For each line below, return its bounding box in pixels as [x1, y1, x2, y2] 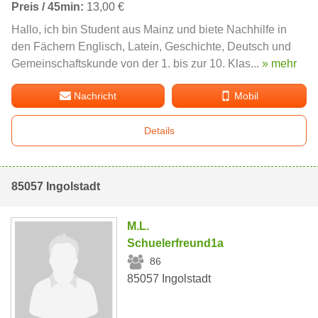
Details [143, 124, 175, 136]
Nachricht [74, 89, 117, 102]
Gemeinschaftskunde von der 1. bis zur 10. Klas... [11, 57, 262, 70]
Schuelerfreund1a [127, 236, 224, 249]
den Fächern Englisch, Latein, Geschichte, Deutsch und [11, 40, 291, 53]
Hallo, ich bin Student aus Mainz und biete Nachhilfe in [11, 23, 287, 35]
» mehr [262, 57, 297, 70]
